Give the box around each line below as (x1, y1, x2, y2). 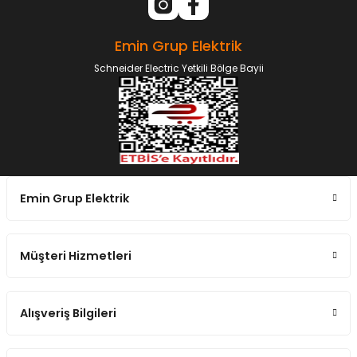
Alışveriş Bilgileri (20, 305, 116, 322)
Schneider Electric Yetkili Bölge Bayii (93, 62, 264, 76)
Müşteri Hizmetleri (20, 248, 131, 265)
